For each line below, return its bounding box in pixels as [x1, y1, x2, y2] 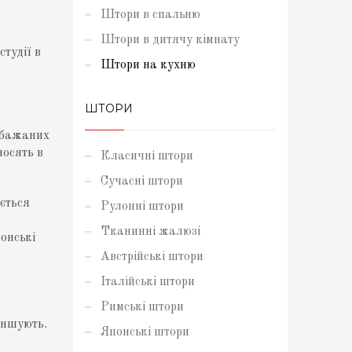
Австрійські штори [101, 251, 204, 263]
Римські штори [101, 301, 185, 313]
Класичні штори [101, 150, 194, 163]
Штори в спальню [101, 9, 201, 21]
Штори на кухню [101, 59, 196, 71]
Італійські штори [101, 276, 196, 288]
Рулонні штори [101, 200, 185, 213]
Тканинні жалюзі [101, 225, 201, 238]
